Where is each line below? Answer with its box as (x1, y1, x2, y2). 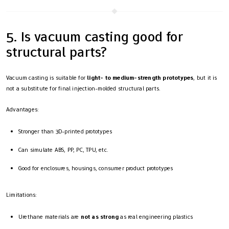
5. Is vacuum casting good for (6, 27, 183, 46)
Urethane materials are (18, 212, 81, 221)
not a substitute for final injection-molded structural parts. (6, 84, 161, 93)
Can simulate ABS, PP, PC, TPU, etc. (18, 145, 108, 154)
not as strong (80, 212, 119, 221)
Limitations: (6, 190, 37, 199)
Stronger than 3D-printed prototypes (18, 127, 112, 135)
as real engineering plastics (119, 212, 193, 221)
